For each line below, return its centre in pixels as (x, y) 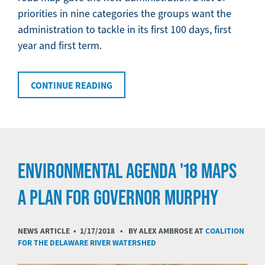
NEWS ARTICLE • (49, 231)
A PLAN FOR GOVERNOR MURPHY (118, 197)
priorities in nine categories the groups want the (125, 14)
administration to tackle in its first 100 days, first (125, 30)
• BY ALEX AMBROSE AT (160, 231)
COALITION (225, 231)
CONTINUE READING (72, 86)
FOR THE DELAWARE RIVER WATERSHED (87, 243)
